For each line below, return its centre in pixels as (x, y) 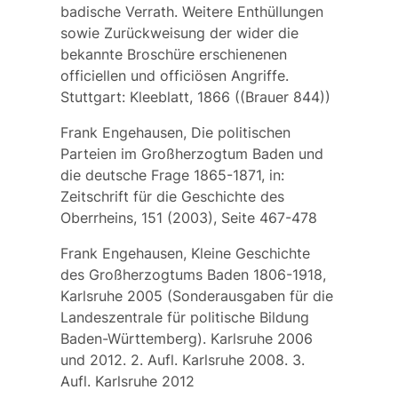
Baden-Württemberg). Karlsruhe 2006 (186, 339)
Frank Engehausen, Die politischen (175, 133)
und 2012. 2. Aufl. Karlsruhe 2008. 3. (182, 360)
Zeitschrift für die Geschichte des (172, 197)
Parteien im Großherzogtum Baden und (191, 154)
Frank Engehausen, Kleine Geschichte (185, 254)
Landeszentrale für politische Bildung (184, 318)
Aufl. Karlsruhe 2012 (127, 382)
